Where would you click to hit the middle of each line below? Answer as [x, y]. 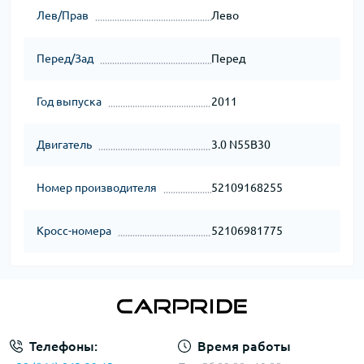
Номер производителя [97, 188]
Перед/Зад [65, 58]
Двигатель [64, 145]
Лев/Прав [63, 15]
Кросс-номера [74, 231]
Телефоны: [63, 347]
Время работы [244, 347]
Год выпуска [69, 102]
